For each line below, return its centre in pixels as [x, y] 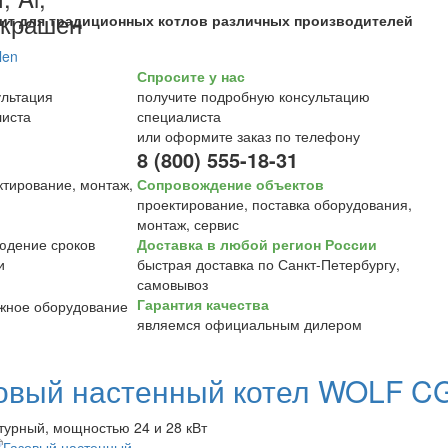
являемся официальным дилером [249, 324]
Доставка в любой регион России [256, 244]
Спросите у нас [190, 76]
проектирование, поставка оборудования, [274, 204]
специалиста [178, 116]
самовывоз [172, 284]
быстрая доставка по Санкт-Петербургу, [268, 264]
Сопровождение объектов [230, 184]
